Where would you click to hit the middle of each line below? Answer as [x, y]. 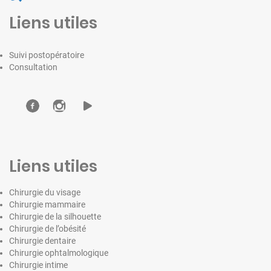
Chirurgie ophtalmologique [59, 253]
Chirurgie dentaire [42, 240]
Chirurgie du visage [45, 192]
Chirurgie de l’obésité [47, 228]
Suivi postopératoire [47, 55]
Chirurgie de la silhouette [55, 216]
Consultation [33, 67]
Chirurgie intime [38, 265]
